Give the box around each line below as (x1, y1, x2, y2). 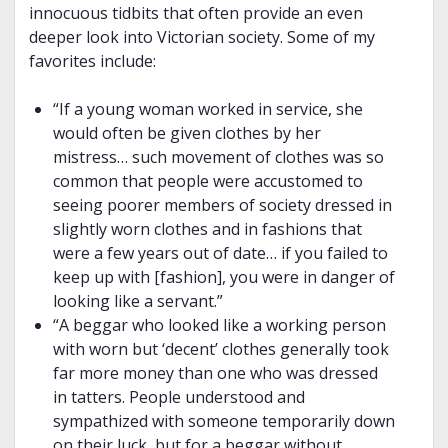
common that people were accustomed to (52, 170, 363, 193)
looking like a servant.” (52, 290, 223, 313)
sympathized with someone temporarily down (52, 410, 395, 433)
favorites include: (28, 50, 156, 73)
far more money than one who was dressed (52, 362, 378, 385)
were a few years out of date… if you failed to (52, 242, 388, 265)
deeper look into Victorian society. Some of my (28, 26, 375, 49)
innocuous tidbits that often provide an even (28, 2, 363, 25)
